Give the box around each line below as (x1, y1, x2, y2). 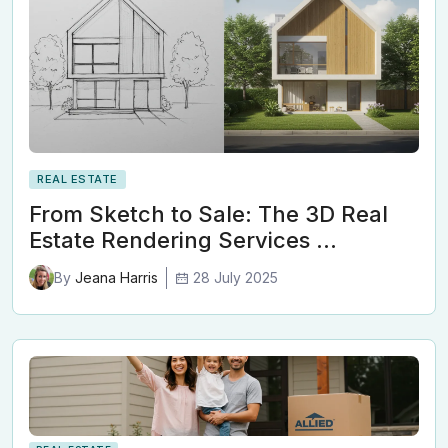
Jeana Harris (71, 269, 158, 287)
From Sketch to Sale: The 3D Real (29, 201, 388, 228)
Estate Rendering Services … (29, 227, 337, 254)
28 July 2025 (193, 268, 278, 286)
